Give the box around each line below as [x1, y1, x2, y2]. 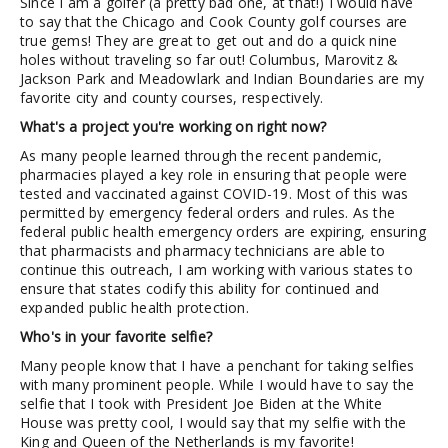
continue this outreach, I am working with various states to [20, 260, 413, 279]
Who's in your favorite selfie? [20, 327, 212, 346]
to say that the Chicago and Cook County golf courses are [20, 12, 408, 31]
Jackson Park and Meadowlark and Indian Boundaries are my [20, 69, 425, 88]
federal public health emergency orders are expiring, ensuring [20, 222, 427, 241]
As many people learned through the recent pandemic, [20, 146, 383, 165]
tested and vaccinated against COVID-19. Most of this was [20, 184, 409, 203]
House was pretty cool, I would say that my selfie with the [20, 413, 407, 432]
